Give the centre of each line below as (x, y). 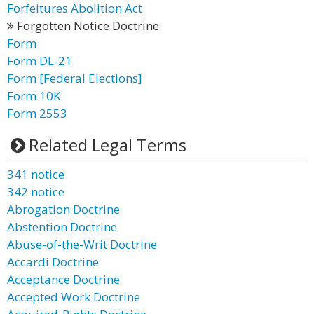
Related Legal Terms (107, 145)
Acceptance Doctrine (63, 279)
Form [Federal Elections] (75, 78)
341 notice (36, 174)
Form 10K (34, 96)
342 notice (36, 192)
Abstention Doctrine (62, 227)
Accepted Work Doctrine (74, 297)
